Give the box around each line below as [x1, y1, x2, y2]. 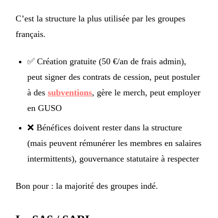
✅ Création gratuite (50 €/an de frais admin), [27, 56, 186, 67]
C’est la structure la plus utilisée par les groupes [16, 14, 185, 24]
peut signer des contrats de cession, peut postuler [27, 72, 200, 82]
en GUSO [27, 103, 62, 113]
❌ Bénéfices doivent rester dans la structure [27, 123, 182, 133]
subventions [48, 88, 92, 98]
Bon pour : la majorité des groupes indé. [16, 181, 158, 191]
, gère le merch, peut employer [92, 88, 200, 98]
